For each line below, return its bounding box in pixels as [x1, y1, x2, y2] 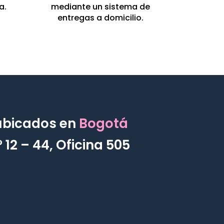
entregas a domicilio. [57, 12, 144, 24]
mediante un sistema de [51, 1, 150, 13]
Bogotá [78, 114, 128, 132]
